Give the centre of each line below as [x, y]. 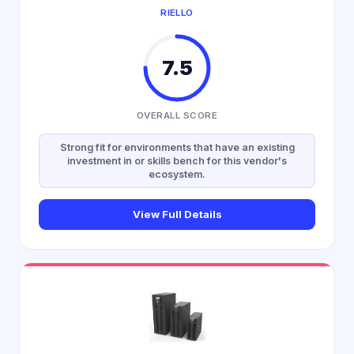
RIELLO [177, 13]
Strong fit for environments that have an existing [177, 147]
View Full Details [177, 214]
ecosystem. [177, 174]
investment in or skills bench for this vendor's [177, 161]
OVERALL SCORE [177, 115]
